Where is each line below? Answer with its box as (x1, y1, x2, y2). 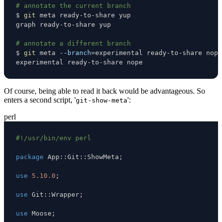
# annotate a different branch (16, 39, 131, 47)
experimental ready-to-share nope (16, 58, 143, 66)
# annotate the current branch (16, 1, 131, 9)
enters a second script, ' (4, 95, 76, 104)
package (16, 153, 44, 161)
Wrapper (52, 190, 79, 198)
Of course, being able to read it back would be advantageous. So (4, 86, 205, 95)
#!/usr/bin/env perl (16, 134, 91, 142)
